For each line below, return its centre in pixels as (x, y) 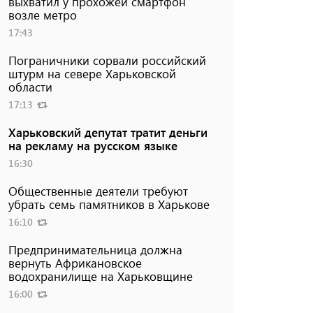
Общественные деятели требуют (98, 190)
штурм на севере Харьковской (92, 73)
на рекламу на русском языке (93, 145)
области (30, 86)
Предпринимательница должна (95, 249)
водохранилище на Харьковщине (100, 276)
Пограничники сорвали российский (107, 60)
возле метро (42, 14)
